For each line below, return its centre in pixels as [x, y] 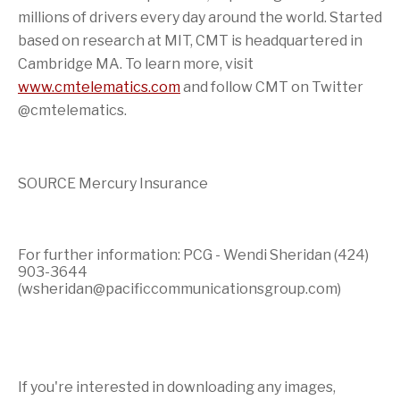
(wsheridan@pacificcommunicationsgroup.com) [179, 289]
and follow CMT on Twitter [272, 87]
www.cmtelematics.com [99, 87]
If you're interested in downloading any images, [177, 387]
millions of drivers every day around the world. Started [200, 17]
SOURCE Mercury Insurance [113, 183]
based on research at [91, 41]
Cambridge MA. [70, 64]
